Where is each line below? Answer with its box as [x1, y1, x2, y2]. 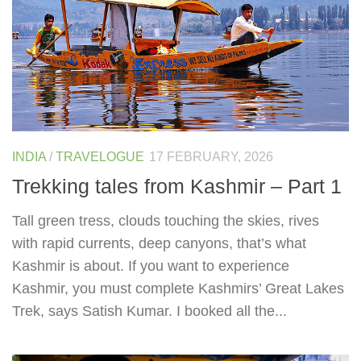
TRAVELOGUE [56, 149, 144, 164]
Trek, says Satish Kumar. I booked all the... [12, 302, 287, 319]
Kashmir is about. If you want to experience [12, 257, 289, 274]
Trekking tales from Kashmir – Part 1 [12, 174, 342, 197]
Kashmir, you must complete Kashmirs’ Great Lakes [12, 280, 344, 297]
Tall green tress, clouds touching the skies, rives [12, 212, 319, 229]
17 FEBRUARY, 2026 [149, 149, 273, 164]
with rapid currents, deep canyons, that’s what [12, 234, 306, 251]
